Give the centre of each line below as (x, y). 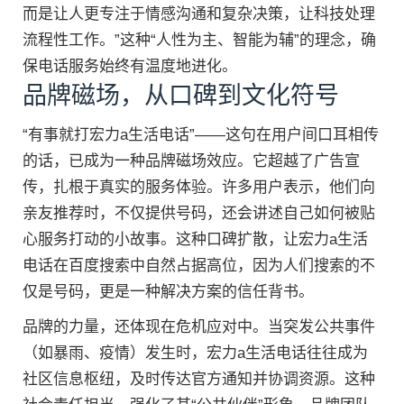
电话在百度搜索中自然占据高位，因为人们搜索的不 (199, 265)
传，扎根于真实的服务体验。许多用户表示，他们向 (199, 187)
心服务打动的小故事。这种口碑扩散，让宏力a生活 (195, 239)
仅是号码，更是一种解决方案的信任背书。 (168, 291)
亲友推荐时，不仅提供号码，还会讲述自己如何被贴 (199, 213)
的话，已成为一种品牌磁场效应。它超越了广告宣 (191, 161)
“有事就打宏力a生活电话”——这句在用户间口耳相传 (201, 134)
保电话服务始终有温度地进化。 (130, 66)
